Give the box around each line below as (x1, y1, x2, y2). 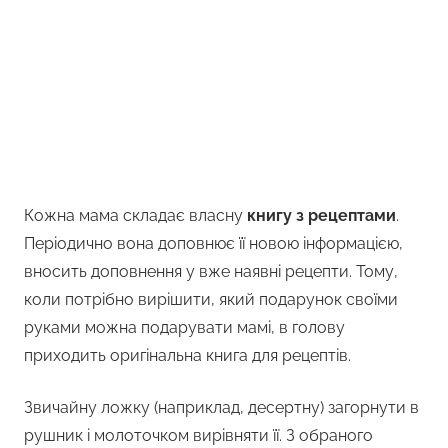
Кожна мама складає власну (24, 206, 247, 226)
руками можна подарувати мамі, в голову (24, 318, 345, 338)
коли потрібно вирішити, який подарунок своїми (24, 290, 398, 310)
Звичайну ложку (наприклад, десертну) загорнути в (24, 398, 419, 418)
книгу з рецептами (247, 206, 396, 226)
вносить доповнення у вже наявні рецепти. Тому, (24, 262, 398, 282)
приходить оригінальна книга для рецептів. (24, 346, 351, 366)
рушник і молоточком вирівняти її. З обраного (24, 426, 373, 446)
